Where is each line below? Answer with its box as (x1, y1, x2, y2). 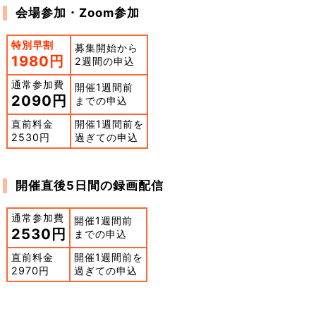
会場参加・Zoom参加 (15, 6, 140, 20)
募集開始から (74, 42, 138, 54)
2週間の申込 (74, 55, 135, 68)
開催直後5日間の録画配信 (15, 178, 164, 193)
